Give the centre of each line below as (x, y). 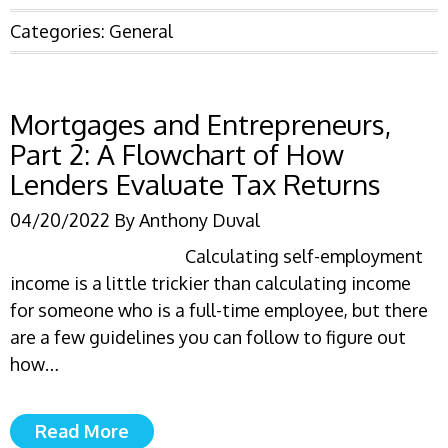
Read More (82, 431)
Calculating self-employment (304, 256)
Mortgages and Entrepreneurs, (200, 124)
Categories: (59, 31)
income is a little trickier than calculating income (210, 283)
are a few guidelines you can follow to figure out (208, 337)
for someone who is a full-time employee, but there (219, 310)
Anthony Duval (199, 220)
